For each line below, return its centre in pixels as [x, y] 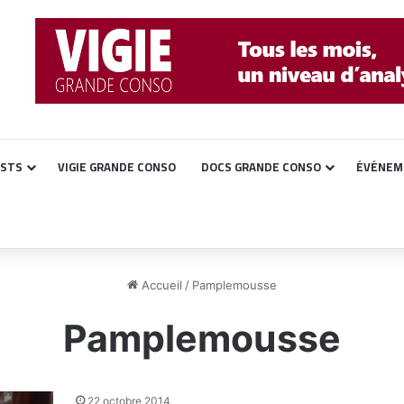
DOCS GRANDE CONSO [261, 167]
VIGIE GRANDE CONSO [117, 167]
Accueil [160, 285]
